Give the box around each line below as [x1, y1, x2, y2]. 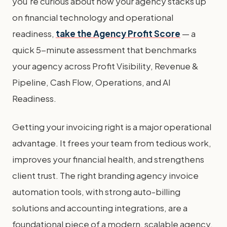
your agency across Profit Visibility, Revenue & [12, 60, 199, 71]
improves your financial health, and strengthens [12, 154, 204, 165]
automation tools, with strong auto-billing [12, 186, 180, 197]
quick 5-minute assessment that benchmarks [12, 44, 197, 55]
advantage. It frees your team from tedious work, [12, 137, 211, 148]
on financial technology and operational [12, 12, 173, 23]
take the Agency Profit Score [56, 28, 180, 39]
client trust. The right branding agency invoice [12, 170, 199, 181]
